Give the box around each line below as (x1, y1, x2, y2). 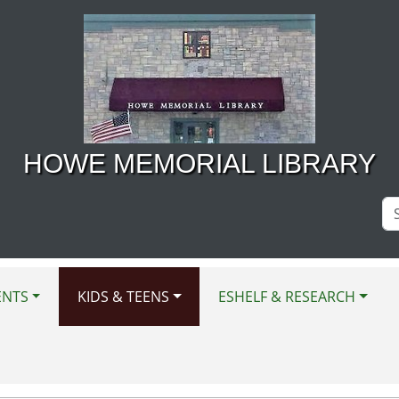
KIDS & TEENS (77, 286, 169, 306)
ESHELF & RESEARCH (218, 286, 356, 306)
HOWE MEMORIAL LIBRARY (23, 149, 376, 178)
